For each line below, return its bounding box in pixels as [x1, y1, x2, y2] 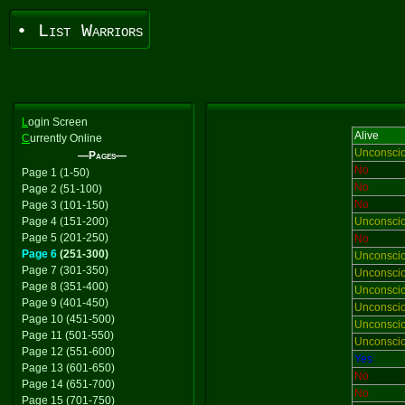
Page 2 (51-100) [22, 183, 102, 195]
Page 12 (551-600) [22, 345, 115, 358]
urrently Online [30, 132, 102, 145]
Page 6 [22, 248, 57, 260]
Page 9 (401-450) [22, 297, 108, 309]
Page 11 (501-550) [22, 329, 114, 342]
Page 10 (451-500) [22, 313, 115, 325]
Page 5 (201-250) [22, 231, 108, 244]
